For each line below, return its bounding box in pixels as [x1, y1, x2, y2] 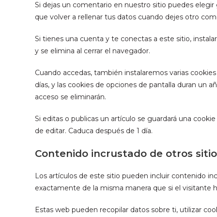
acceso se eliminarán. [35, 93, 106, 101]
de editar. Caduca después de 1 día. [35, 126, 153, 135]
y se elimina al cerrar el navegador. [35, 46, 150, 55]
